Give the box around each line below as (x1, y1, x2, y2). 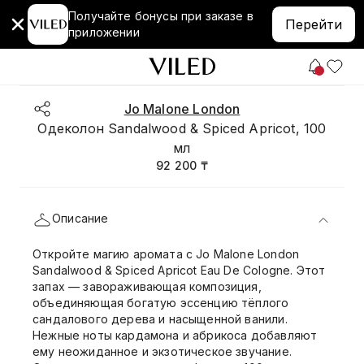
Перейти (285, 16, 342, 32)
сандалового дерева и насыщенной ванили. (32, 312, 288, 326)
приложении (68, 25, 140, 39)
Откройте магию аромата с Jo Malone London (32, 247, 300, 261)
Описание (52, 211, 109, 225)
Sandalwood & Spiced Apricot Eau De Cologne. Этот (32, 263, 326, 277)
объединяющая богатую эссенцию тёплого (32, 296, 289, 310)
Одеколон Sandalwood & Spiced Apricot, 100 (37, 120, 327, 136)
